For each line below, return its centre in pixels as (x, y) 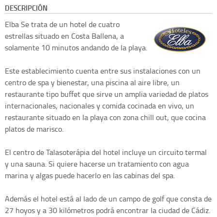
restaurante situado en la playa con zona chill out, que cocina (105, 117)
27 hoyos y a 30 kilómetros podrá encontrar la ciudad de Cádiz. (108, 210)
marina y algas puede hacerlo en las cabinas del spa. (90, 176)
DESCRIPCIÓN (26, 8)
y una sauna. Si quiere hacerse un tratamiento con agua (97, 164)
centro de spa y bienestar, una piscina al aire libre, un (92, 83)
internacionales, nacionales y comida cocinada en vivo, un (100, 106)
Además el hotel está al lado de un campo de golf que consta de (108, 199)
